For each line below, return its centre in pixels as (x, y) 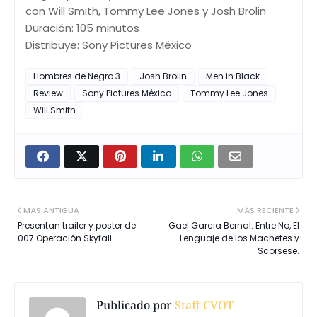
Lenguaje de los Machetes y (240, 238)
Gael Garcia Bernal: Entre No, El (234, 226)
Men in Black (233, 76)
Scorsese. (278, 251)
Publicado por (134, 305)
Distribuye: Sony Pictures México (109, 45)
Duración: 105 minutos (82, 28)
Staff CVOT (203, 305)
